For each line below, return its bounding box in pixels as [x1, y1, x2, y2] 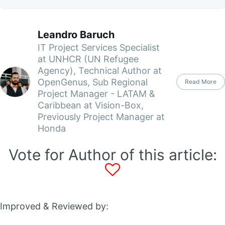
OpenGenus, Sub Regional [38, 77, 148, 88]
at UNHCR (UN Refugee [38, 54, 139, 65]
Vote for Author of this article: [8, 146, 217, 164]
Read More [185, 77, 216, 85]
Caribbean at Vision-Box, [38, 100, 144, 111]
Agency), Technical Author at [38, 65, 162, 76]
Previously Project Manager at [38, 111, 165, 123]
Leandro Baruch [38, 29, 115, 41]
